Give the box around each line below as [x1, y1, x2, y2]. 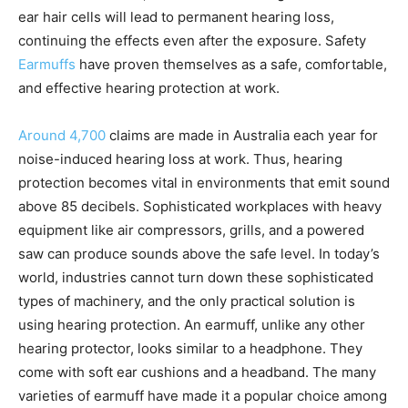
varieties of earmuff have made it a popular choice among [18, 387, 387, 405]
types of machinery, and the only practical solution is [18, 292, 355, 311]
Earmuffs [18, 56, 76, 74]
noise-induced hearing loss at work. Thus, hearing [18, 150, 342, 168]
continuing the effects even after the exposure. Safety [18, 32, 366, 50]
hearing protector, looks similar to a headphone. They [18, 340, 362, 358]
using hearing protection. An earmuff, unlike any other [18, 316, 365, 334]
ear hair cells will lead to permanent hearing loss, [18, 8, 334, 26]
